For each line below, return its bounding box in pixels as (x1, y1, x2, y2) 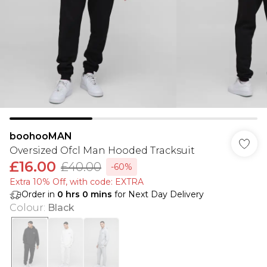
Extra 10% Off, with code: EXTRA (10, 176, 144, 187)
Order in (21, 189, 57, 200)
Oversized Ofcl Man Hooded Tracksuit (10, 145, 195, 156)
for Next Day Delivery (112, 189, 204, 200)
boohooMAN (10, 131, 72, 142)
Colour (10, 202, 44, 213)
